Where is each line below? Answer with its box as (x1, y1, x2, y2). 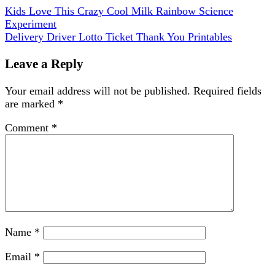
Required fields (193, 84, 261, 97)
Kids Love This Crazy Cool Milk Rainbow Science (5, 4, 233, 17)
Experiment (5, 17, 56, 30)
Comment (5, 121, 52, 134)
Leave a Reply (5, 56, 83, 71)
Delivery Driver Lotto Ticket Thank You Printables (5, 30, 232, 43)
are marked (5, 97, 58, 110)
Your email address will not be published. (5, 84, 190, 97)
